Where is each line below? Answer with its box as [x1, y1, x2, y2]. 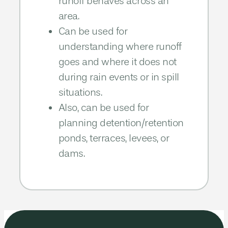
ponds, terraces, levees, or [58, 132, 169, 144]
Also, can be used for [58, 101, 149, 113]
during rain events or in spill [58, 71, 179, 83]
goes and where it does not [58, 55, 177, 68]
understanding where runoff [58, 40, 182, 52]
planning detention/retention [58, 117, 184, 129]
